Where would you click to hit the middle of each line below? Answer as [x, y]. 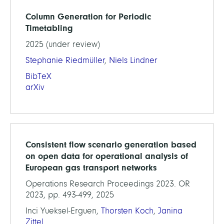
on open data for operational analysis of [107, 156]
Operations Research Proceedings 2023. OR [108, 184]
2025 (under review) [63, 44]
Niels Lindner [133, 60]
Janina [170, 211]
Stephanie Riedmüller [65, 60]
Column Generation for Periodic [88, 16]
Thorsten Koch [127, 211]
